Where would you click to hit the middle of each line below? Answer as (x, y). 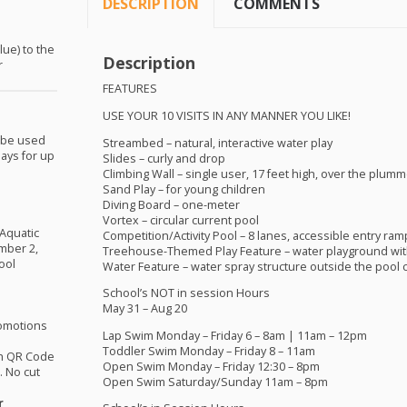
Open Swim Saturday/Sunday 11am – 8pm (215, 382)
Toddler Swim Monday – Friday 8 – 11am (208, 351)
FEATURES (129, 89)
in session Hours (222, 293)
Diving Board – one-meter (171, 204)
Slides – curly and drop (164, 158)
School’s (126, 293)
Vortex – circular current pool (180, 220)
